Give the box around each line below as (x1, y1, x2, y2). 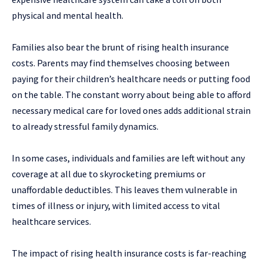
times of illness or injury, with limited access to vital (12, 200, 220, 212)
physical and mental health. (12, 9, 123, 22)
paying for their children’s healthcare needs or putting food (12, 73, 250, 85)
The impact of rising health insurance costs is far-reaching (12, 247, 247, 259)
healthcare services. (12, 215, 91, 228)
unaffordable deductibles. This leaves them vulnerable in (12, 184, 237, 196)
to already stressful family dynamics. (12, 120, 159, 133)
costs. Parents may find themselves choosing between (12, 57, 230, 69)
